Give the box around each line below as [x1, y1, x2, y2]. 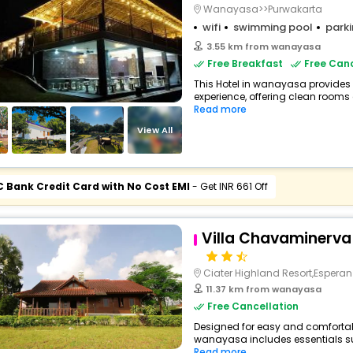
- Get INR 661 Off [189, 180, 268, 193]
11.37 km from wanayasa [206, 283, 321, 295]
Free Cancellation [206, 299, 299, 313]
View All [137, 123, 173, 136]
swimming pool [232, 20, 313, 35]
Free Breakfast [206, 57, 283, 70]
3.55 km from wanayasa [206, 40, 321, 53]
